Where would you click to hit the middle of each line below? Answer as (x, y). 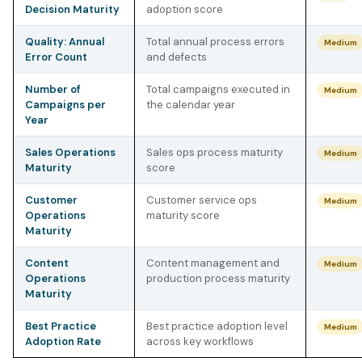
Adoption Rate (63, 341)
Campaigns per (65, 105)
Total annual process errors (215, 42)
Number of (53, 89)
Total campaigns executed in (218, 89)
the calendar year (191, 105)
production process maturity (218, 278)
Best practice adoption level (217, 326)
